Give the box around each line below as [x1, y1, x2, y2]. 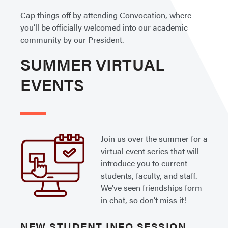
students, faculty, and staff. [101, 169, 197, 181]
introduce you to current [101, 157, 187, 169]
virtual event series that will [101, 145, 199, 157]
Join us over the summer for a [101, 133, 208, 145]
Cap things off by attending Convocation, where [20, 9, 191, 21]
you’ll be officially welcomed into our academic [20, 21, 188, 33]
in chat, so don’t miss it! [101, 194, 186, 206]
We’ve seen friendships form [101, 182, 202, 193]
